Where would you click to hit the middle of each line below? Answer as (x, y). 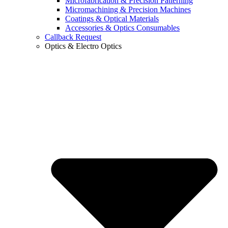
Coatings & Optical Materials (112, 19)
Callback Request (73, 37)
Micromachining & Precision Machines (128, 10)
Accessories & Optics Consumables (122, 28)
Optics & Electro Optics (83, 46)
